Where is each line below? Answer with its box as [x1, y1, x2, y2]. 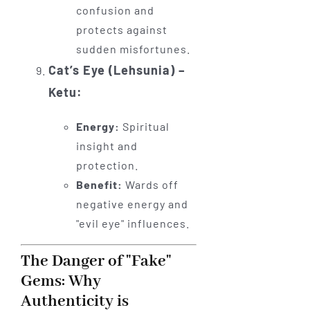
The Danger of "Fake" [20, 251, 172, 272]
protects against [75, 23, 167, 37]
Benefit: [75, 178, 122, 192]
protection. [75, 158, 138, 172]
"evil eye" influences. [75, 217, 190, 230]
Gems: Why [20, 271, 101, 292]
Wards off [122, 178, 179, 192]
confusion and [75, 3, 154, 17]
